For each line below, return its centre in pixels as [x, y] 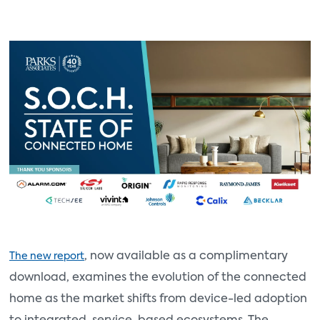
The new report [47, 257]
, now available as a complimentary [186, 257]
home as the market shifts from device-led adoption [158, 300]
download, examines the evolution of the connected [158, 278]
